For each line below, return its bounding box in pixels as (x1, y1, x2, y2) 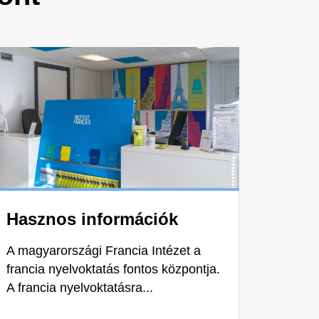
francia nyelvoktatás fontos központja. (6, 262, 220, 277)
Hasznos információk (6, 209, 178, 229)
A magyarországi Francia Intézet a (6, 244, 201, 258)
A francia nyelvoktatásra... (6, 281, 153, 296)
